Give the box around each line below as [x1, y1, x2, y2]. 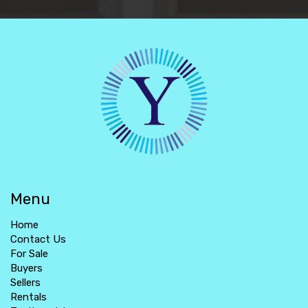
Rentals [10, 291, 47, 303]
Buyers [10, 262, 43, 274]
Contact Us [10, 233, 66, 245]
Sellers [10, 276, 41, 289]
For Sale [10, 247, 48, 260]
